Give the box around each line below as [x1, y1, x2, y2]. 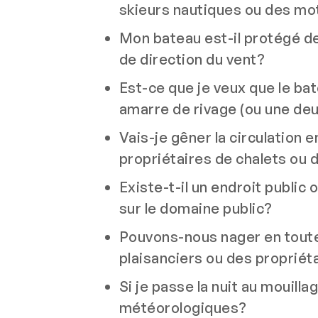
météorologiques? [119, 299, 247, 317]
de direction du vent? [119, 50, 265, 68]
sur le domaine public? [119, 199, 273, 217]
